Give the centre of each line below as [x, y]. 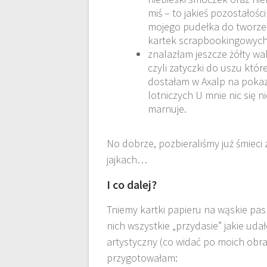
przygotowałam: [142, 258]
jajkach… [127, 160]
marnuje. [167, 109]
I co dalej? [132, 185]
